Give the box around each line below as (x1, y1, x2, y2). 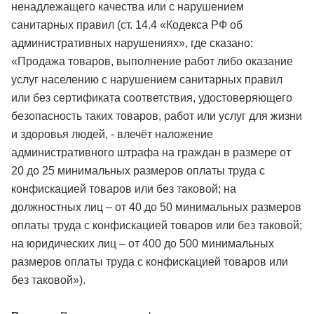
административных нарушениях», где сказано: (11, 37, 253, 49)
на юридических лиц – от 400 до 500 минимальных (11, 238, 274, 250)
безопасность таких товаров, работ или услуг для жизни (11, 110, 302, 122)
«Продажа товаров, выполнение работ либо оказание (11, 55, 293, 67)
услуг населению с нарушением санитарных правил (11, 74, 282, 86)
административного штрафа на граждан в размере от (11, 146, 291, 158)
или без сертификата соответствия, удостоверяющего (11, 92, 292, 104)
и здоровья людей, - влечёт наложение (11, 128, 213, 140)
